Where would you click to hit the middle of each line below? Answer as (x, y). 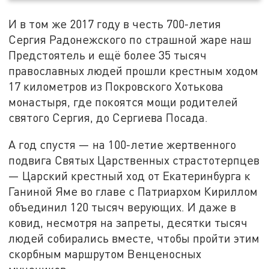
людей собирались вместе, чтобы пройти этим (134, 238)
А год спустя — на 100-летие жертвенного (122, 145)
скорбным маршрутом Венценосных (105, 254)
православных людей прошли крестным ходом (134, 70)
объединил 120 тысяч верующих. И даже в (122, 207)
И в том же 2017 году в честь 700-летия (115, 23)
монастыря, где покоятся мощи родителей (123, 101)
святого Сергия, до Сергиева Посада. (108, 117)
